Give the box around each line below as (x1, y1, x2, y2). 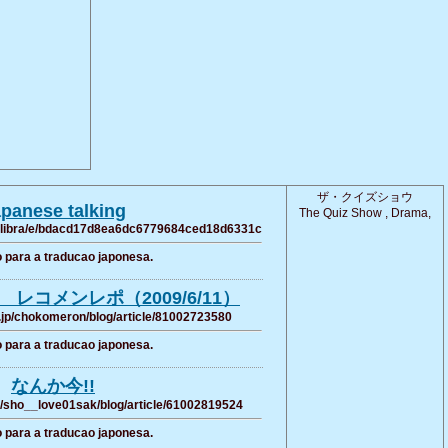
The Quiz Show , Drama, (299, 206, 431, 220)
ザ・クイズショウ (317, 190, 413, 204)
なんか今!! (11, 376, 95, 396)
